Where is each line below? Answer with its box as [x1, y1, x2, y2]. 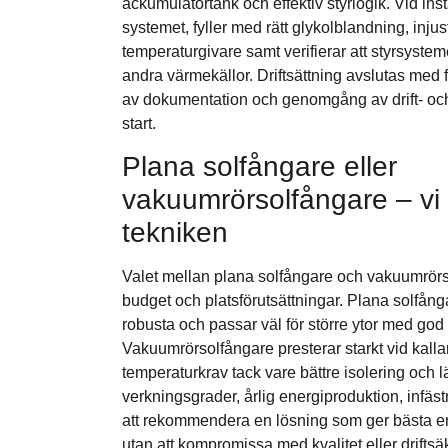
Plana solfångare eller [122, 151, 397, 183]
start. [122, 115, 156, 133]
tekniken [122, 217, 228, 249]
